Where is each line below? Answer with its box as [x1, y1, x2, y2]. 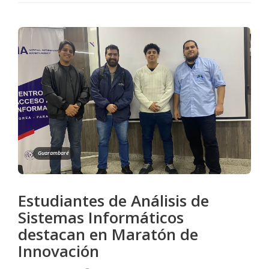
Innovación [18, 240, 99, 262]
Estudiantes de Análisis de [18, 189, 209, 211]
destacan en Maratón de [18, 223, 198, 245]
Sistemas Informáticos [18, 206, 184, 228]
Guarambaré [38, 148, 69, 157]
